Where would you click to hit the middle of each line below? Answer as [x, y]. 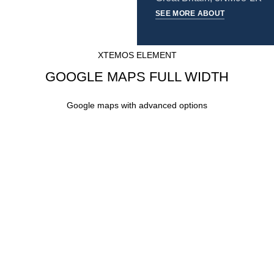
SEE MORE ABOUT [190, 13]
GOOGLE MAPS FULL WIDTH [137, 77]
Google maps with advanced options [137, 105]
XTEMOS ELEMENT [137, 55]
